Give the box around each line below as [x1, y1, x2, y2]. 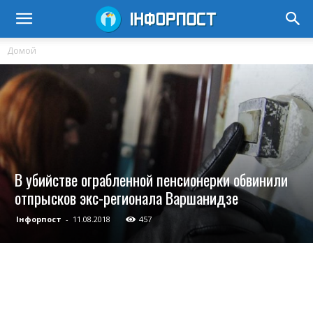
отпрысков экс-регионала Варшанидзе [15, 187, 238, 210]
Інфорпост [16, 214, 61, 225]
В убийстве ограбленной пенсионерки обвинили [15, 168, 288, 191]
